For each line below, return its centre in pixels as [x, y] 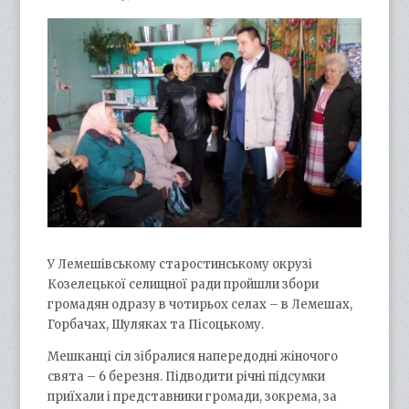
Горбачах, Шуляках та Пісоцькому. [156, 324]
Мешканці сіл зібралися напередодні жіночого [193, 356]
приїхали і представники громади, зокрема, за [193, 396]
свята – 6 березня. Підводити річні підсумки [187, 376]
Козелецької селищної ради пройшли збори [184, 284]
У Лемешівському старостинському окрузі [180, 264]
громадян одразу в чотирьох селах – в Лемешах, [200, 304]
